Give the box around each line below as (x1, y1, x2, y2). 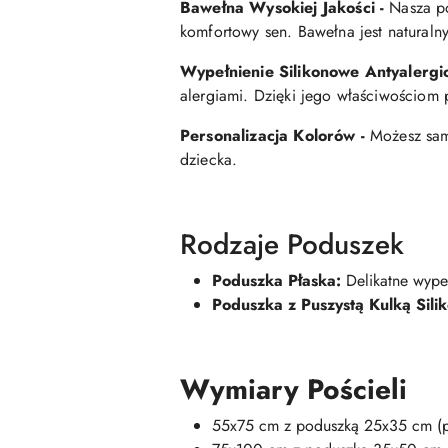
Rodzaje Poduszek (180, 224, 404, 266)
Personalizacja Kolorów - (180, 124, 370, 148)
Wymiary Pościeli (180, 369, 407, 411)
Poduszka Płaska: (212, 269, 341, 293)
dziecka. (180, 148, 238, 172)
